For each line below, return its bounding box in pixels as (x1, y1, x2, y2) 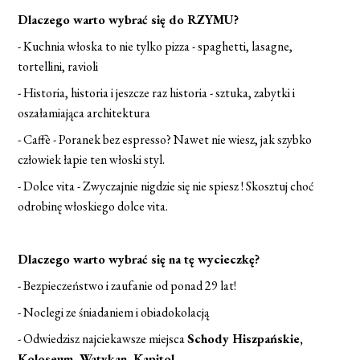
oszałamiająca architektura (18, 104, 151, 121)
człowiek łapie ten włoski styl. (18, 151, 166, 168)
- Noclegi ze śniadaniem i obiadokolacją (18, 304, 210, 321)
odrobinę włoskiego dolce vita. (18, 198, 169, 215)
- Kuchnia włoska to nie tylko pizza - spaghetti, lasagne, (18, 38, 293, 55)
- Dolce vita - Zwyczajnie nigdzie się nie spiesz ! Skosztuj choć (18, 178, 315, 194)
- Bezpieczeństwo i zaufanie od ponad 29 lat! (18, 277, 237, 294)
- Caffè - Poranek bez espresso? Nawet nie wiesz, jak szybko (18, 131, 313, 148)
